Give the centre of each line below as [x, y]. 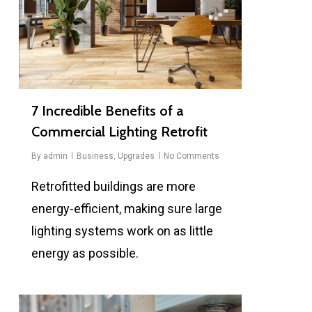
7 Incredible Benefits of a [107, 110]
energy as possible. [85, 253]
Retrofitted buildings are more [113, 186]
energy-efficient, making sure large [126, 208]
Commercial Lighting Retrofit [119, 131]
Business [95, 156]
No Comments [191, 156]
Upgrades [136, 156]
